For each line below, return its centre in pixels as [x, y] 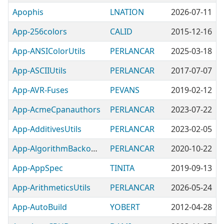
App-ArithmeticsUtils [51, 187]
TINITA [122, 168]
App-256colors [40, 31]
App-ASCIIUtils [39, 70]
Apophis [28, 12]
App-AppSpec [38, 168]
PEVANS [125, 90]
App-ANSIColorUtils [49, 51]
